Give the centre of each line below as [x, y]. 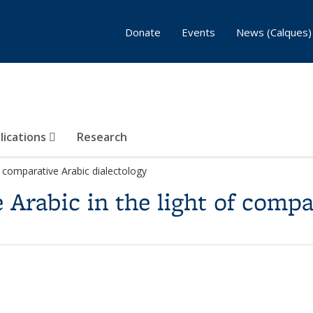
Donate [143, 32]
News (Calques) [274, 32]
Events [198, 32]
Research [102, 137]
